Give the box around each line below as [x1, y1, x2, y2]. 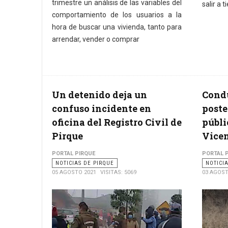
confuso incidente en [52, 102, 151, 115]
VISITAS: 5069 [100, 169, 136, 176]
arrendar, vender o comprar [52, 35, 139, 44]
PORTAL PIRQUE [52, 150, 95, 157]
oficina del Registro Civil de [52, 116, 182, 129]
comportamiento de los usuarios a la [52, 11, 182, 19]
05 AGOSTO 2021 [52, 169, 96, 176]
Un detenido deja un [52, 89, 147, 101]
